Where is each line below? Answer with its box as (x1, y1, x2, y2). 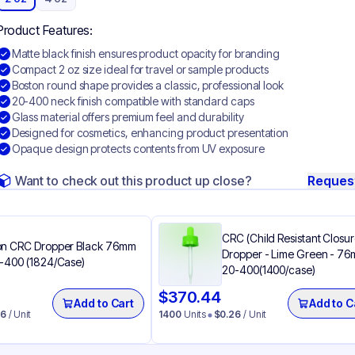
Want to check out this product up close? (14, 173, 252, 189)
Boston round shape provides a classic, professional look (11, 78, 284, 92)
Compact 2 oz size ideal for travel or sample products (11, 63, 269, 76)
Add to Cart (74, 296, 135, 310)
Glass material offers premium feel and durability (11, 110, 244, 124)
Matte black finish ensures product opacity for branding (11, 47, 281, 60)
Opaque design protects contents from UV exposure (11, 142, 265, 155)
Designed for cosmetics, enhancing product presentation (11, 126, 289, 139)
